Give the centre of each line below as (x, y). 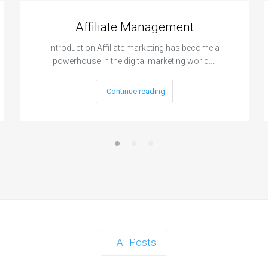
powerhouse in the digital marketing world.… (135, 61)
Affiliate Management (134, 27)
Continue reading (136, 92)
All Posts (136, 243)
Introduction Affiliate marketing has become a (135, 48)
